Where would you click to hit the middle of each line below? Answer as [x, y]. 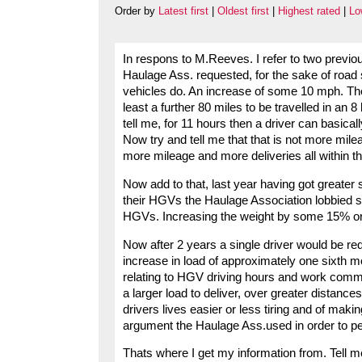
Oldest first [243, 11]
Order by [137, 11]
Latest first [183, 11]
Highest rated [309, 11]
